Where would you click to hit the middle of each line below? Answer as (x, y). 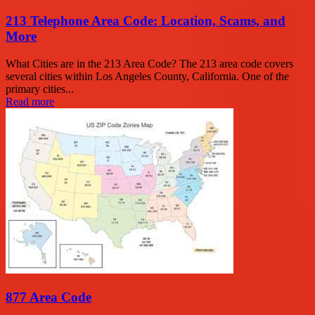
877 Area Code (49, 297)
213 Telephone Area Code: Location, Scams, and (146, 21)
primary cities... (40, 89)
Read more (30, 102)
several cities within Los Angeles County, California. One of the (147, 77)
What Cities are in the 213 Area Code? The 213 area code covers (149, 64)
